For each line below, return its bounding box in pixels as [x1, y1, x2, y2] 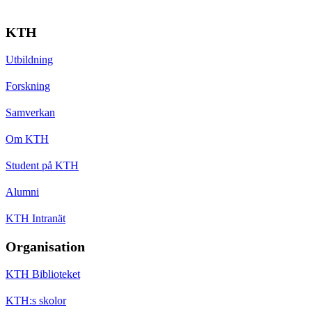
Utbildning [6, 53, 53, 65]
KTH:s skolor [6, 294, 66, 306]
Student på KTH [6, 159, 79, 171]
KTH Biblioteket [6, 267, 80, 280]
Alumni [6, 185, 39, 198]
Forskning [6, 79, 50, 92]
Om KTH [6, 132, 49, 145]
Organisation [6, 238, 85, 254]
